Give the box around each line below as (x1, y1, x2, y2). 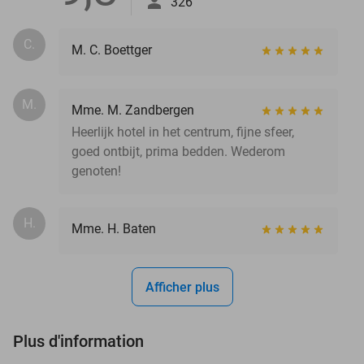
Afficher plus (145, 279, 219, 295)
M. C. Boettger (71, 41, 152, 58)
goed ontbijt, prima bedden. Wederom (71, 143, 285, 159)
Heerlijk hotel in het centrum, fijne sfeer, (71, 123, 294, 140)
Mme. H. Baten (71, 220, 156, 236)
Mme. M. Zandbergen (71, 102, 194, 118)
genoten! (71, 162, 121, 179)
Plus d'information (13, 331, 144, 351)
